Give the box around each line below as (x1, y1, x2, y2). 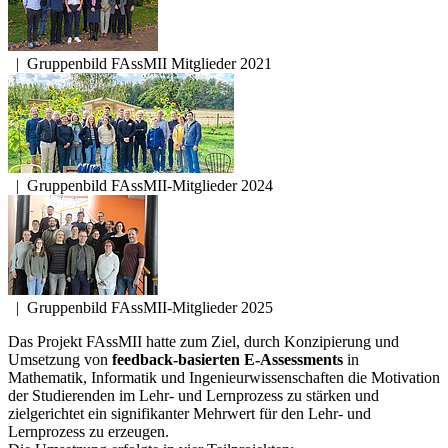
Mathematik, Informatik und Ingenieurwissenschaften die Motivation (8, 368, 440, 386)
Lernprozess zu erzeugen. (8, 422, 169, 440)
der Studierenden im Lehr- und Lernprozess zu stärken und (8, 386, 379, 404)
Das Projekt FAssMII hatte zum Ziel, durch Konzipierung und (8, 332, 399, 350)
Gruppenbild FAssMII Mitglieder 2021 (27, 54, 272, 72)
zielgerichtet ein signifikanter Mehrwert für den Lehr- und (8, 404, 371, 422)
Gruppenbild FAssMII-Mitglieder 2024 (27, 176, 273, 194)
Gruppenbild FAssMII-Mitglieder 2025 (27, 298, 273, 316)
